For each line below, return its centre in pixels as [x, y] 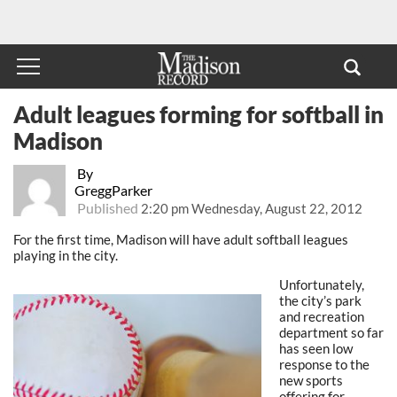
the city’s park [320, 300]
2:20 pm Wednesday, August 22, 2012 [251, 208]
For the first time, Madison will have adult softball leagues [181, 239]
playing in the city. [66, 255]
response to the [324, 364]
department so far [331, 332]
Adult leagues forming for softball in [198, 114]
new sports [311, 380]
